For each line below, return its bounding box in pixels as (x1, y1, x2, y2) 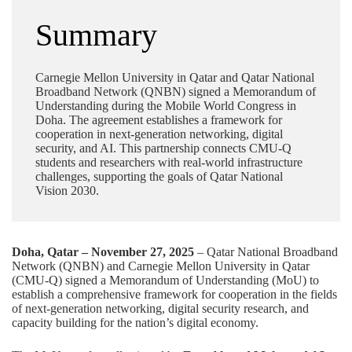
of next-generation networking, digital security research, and (12, 301, 309, 315)
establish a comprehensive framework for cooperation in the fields (12, 287, 337, 301)
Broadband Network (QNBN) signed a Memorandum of (35, 84, 316, 98)
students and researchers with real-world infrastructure (35, 155, 302, 169)
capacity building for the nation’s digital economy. (12, 315, 258, 329)
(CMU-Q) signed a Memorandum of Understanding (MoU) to (12, 273, 319, 287)
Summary (35, 16, 157, 53)
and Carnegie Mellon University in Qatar (104, 258, 310, 273)
